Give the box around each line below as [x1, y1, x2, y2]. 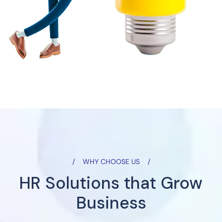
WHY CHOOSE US [82, 157, 140, 166]
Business [76, 192, 146, 215]
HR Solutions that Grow [19, 172, 203, 195]
